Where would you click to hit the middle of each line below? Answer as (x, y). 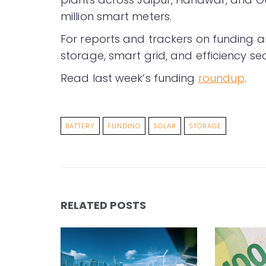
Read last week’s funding (129, 78)
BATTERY (80, 126)
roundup (221, 78)
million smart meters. (116, 17)
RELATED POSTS (103, 205)
